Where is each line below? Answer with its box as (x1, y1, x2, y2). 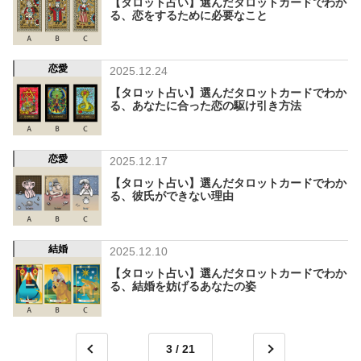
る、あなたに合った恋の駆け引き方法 (110, 98, 301, 112)
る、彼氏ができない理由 (110, 189, 234, 203)
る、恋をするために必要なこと (110, 8, 268, 22)
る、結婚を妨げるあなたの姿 (110, 280, 256, 293)
